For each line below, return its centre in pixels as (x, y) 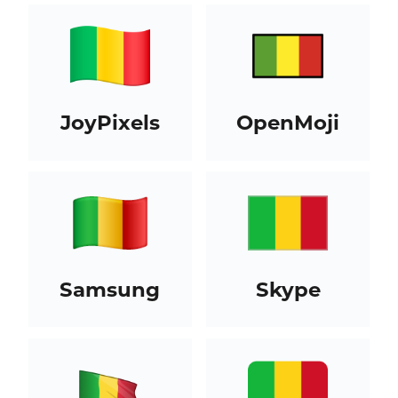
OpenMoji (288, 122)
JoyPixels (110, 122)
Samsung (110, 289)
